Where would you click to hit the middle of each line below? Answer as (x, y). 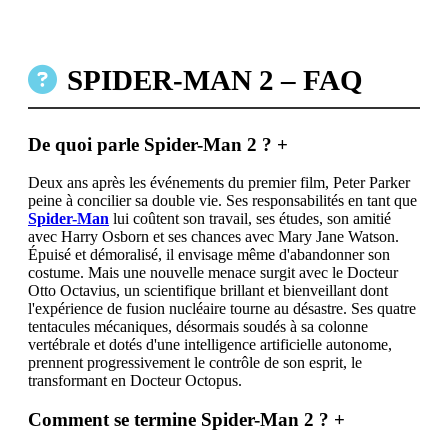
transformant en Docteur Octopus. (135, 381)
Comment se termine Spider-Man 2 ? (181, 420)
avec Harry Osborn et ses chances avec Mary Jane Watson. (213, 237)
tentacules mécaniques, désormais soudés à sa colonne (198, 327)
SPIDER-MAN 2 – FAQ (215, 79)
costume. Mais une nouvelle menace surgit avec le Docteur (213, 273)
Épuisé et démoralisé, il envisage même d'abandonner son (209, 255)
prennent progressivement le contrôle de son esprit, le (195, 363)
